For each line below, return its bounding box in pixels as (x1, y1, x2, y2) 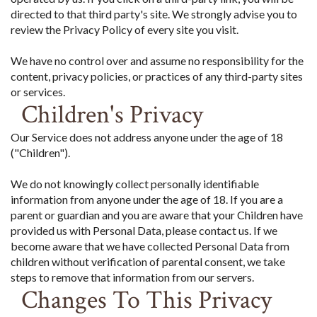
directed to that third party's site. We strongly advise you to (11, 6, 297, 21)
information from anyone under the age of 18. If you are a (11, 192, 283, 206)
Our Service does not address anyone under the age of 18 (11, 129, 283, 144)
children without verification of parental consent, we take (11, 254, 285, 268)
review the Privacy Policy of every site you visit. (11, 22, 238, 36)
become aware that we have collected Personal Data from (11, 238, 289, 253)
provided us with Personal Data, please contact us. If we (11, 223, 277, 237)
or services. (11, 84, 65, 98)
